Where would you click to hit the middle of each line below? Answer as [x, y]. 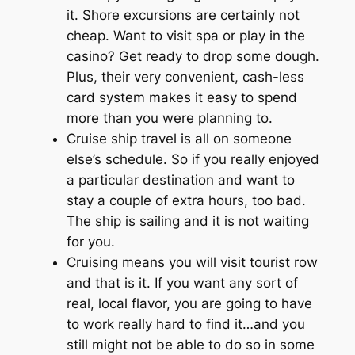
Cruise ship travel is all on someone [179, 138]
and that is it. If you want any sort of [182, 282]
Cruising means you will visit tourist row [192, 262]
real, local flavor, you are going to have [189, 303]
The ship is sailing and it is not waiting [187, 221]
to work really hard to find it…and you [185, 324]
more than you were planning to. [169, 118]
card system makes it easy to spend [181, 97]
